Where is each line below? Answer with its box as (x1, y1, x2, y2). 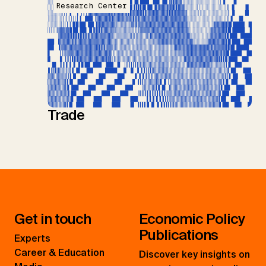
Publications (139, 226, 218, 245)
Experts (14, 232, 50, 245)
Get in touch (14, 210, 91, 229)
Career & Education (14, 246, 104, 259)
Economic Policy (139, 210, 245, 229)
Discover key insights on (139, 248, 250, 261)
